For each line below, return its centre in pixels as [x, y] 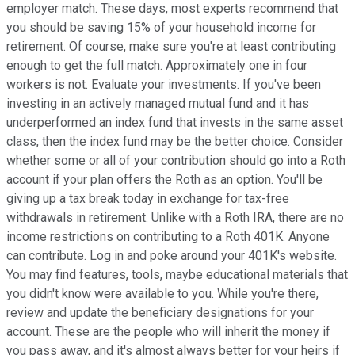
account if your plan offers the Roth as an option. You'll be [164, 179]
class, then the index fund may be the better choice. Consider [175, 141]
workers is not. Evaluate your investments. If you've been [164, 84]
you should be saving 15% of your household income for [161, 27]
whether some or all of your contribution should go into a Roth [176, 160]
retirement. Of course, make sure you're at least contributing [171, 46]
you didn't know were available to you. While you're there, [162, 293]
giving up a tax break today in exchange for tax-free [148, 198]
